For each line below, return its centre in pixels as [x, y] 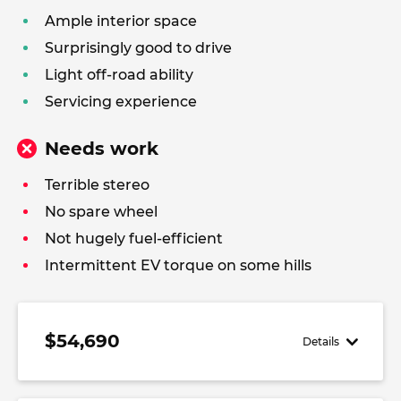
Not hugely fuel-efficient [134, 239]
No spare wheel [101, 212]
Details [321, 341]
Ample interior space [121, 21]
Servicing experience [121, 102]
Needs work [102, 149]
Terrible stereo [97, 185]
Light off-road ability [119, 75]
